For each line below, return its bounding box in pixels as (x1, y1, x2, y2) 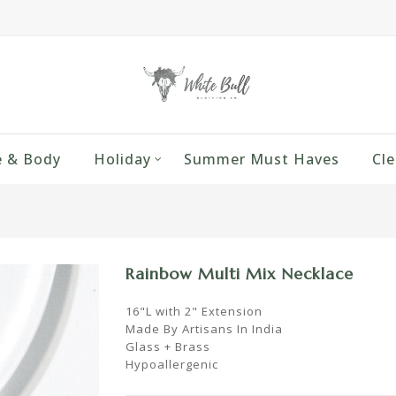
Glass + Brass (125, 339, 210, 354)
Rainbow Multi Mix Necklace (125, 263, 354, 284)
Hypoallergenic (125, 356, 218, 372)
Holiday (93, 149, 151, 169)
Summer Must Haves (183, 149, 339, 169)
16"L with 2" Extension (125, 303, 263, 319)
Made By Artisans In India (125, 321, 283, 337)
